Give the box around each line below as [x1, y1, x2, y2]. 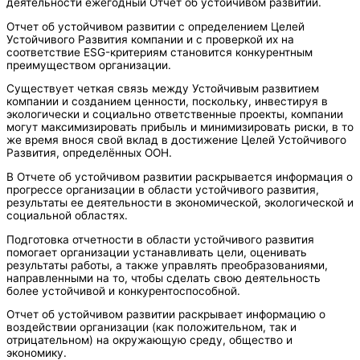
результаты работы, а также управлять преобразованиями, [6, 258, 328, 272]
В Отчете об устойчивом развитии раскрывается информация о [6, 170, 353, 184]
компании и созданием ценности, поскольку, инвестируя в [6, 95, 328, 108]
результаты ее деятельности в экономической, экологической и [6, 196, 354, 210]
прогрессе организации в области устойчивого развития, [6, 183, 319, 197]
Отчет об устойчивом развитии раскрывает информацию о [6, 308, 325, 321]
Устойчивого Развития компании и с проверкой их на [6, 32, 294, 46]
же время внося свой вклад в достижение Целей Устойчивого [6, 133, 346, 147]
